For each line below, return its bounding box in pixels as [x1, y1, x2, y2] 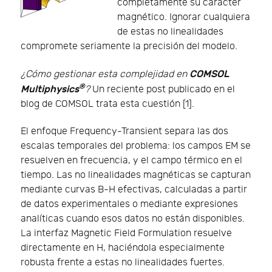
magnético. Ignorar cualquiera [117, 12, 250, 24]
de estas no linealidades [117, 26, 223, 38]
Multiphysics [21, 83, 79, 96]
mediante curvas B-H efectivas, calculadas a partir [21, 183, 247, 195]
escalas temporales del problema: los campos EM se [21, 140, 251, 152]
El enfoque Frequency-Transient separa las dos [21, 125, 228, 137]
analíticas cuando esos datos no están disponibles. [21, 212, 245, 225]
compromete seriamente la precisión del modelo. [21, 41, 237, 53]
